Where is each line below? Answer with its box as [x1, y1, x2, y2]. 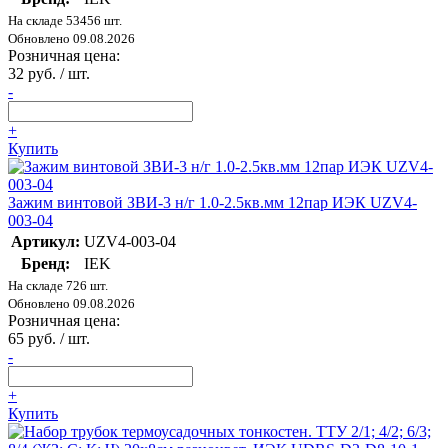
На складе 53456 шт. [8, 12, 122, 28]
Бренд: [21, 254, 70, 272]
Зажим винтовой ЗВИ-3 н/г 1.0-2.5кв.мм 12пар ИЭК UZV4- [8, 193, 417, 211]
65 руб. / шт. [8, 329, 90, 347]
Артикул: [11, 232, 80, 250]
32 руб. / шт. [8, 64, 90, 82]
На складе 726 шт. [8, 277, 108, 293]
